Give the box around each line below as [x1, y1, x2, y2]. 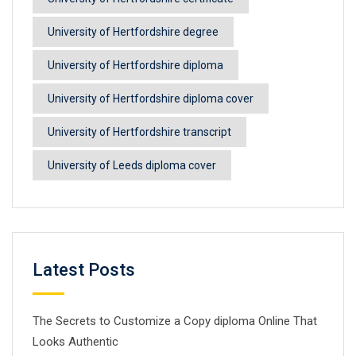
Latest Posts [33, 259, 135, 280]
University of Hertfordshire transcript [48, 125, 231, 138]
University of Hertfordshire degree [48, 25, 219, 38]
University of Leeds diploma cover [48, 158, 216, 172]
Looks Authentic [33, 334, 118, 349]
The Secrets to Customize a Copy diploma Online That [33, 313, 317, 328]
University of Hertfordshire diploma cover [48, 91, 253, 105]
